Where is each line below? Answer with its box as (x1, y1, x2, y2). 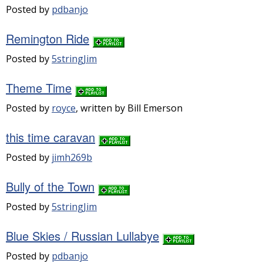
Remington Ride (6, 30, 89, 47)
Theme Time (6, 79, 72, 96)
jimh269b (52, 151, 92, 164)
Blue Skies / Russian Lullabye (6, 227, 159, 244)
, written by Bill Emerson (76, 102, 183, 114)
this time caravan (6, 129, 95, 146)
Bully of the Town (6, 178, 95, 195)
